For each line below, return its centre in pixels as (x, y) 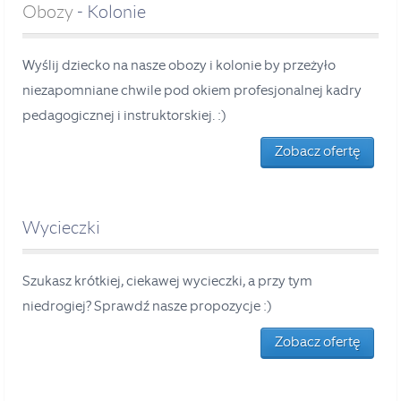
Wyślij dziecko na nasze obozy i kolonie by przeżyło (179, 65)
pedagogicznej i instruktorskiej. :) (124, 115)
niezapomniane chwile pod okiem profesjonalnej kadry (192, 90)
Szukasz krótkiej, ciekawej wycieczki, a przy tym (167, 281)
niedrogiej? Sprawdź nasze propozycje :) (147, 306)
